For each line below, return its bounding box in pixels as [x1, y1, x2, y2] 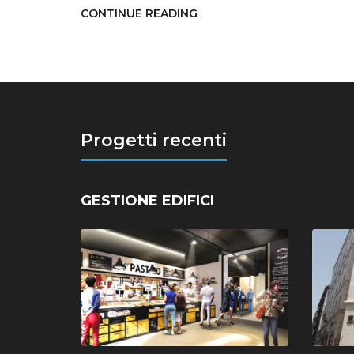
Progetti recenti [81, 130, 227, 151]
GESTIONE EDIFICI [81, 192, 214, 209]
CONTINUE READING [81, 6, 198, 21]
